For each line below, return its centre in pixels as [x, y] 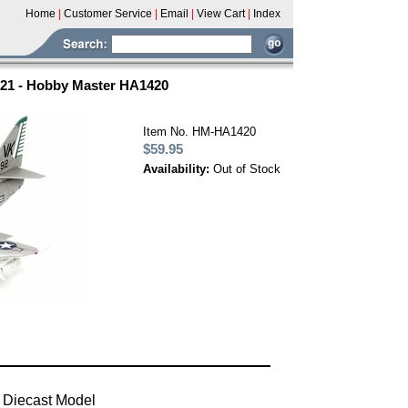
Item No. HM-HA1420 [199, 132]
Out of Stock [247, 169]
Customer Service [108, 14]
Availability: [178, 169]
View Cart [221, 14]
